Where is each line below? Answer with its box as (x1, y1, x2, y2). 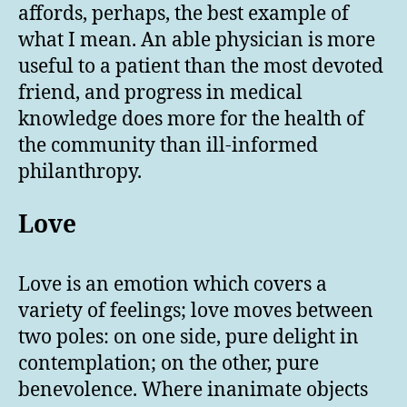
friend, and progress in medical (18, 80, 303, 105)
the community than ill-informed (18, 133, 318, 158)
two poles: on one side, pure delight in (18, 324, 359, 350)
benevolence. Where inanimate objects (18, 377, 368, 402)
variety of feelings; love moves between (18, 298, 373, 323)
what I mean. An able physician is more (18, 27, 375, 53)
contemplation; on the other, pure (18, 351, 319, 376)
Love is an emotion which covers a (18, 272, 327, 297)
